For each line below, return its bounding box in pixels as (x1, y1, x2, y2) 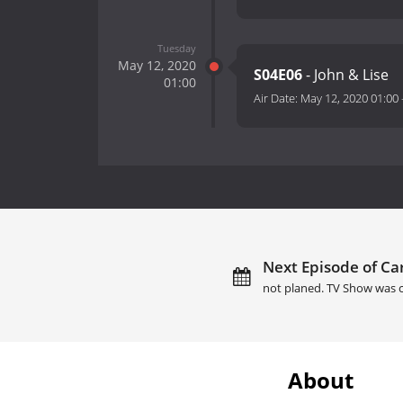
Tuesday (157, 40, 196, 55)
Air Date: (254, 90, 300, 107)
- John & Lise (302, 65, 392, 85)
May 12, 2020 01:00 (300, 90, 399, 107)
